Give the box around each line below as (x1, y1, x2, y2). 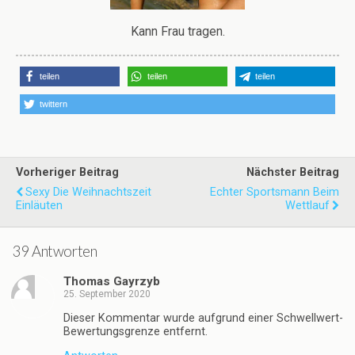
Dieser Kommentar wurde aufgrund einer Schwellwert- (63, 311, 343, 325)
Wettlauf (285, 198, 330, 212)
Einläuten (16, 198, 63, 212)
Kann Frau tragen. (130, 23, 225, 39)
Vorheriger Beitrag (16, 165, 119, 179)
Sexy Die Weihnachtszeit (25, 185, 151, 199)
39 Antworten (12, 242, 97, 260)
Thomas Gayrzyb (63, 274, 160, 289)
